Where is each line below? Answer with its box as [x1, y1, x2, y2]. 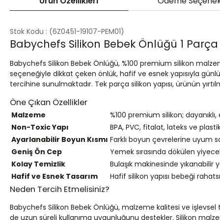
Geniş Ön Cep [11, 147, 62, 157]
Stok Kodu [10, 27, 44, 37]
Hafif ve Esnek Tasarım [11, 171, 98, 182]
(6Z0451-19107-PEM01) [49, 27, 124, 37]
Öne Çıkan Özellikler [10, 97, 87, 109]
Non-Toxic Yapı [11, 122, 69, 133]
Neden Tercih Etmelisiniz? [10, 184, 110, 195]
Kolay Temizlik [11, 159, 65, 169]
